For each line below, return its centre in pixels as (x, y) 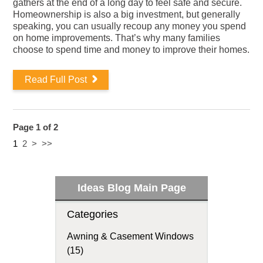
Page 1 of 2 (36, 127)
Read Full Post (57, 80)
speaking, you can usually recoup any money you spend (130, 26)
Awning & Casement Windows (130, 236)
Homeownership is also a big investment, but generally (127, 14)
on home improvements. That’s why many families (117, 38)
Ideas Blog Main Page (131, 188)
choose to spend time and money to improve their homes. (131, 50)
